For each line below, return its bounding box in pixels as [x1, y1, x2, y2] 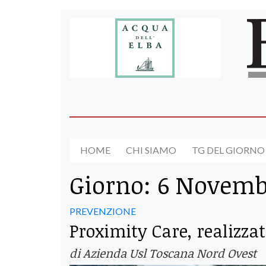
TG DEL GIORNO [192, 144, 265, 156]
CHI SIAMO [126, 144, 176, 156]
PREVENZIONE [69, 205, 136, 217]
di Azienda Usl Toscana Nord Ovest [69, 244, 256, 261]
